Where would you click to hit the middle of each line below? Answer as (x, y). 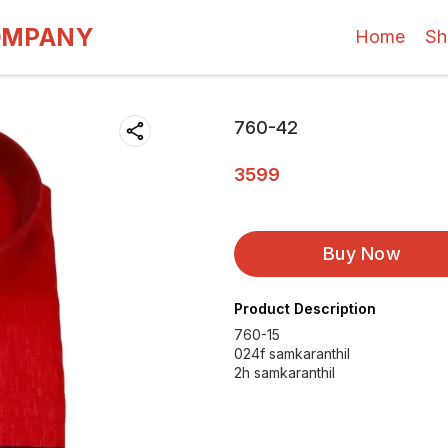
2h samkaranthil (284, 372)
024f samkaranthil (292, 353)
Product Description (305, 308)
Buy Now (362, 253)
